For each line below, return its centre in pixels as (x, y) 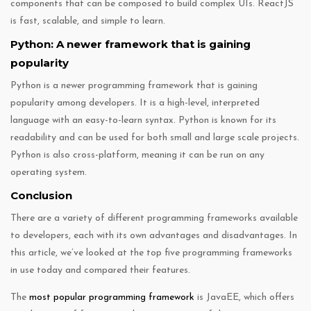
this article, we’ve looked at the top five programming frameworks (151, 253)
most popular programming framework (112, 298)
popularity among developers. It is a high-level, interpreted (135, 103)
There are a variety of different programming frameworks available (154, 219)
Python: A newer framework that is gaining (131, 44)
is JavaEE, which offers (244, 298)
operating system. (49, 173)
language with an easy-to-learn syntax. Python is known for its (143, 121)
